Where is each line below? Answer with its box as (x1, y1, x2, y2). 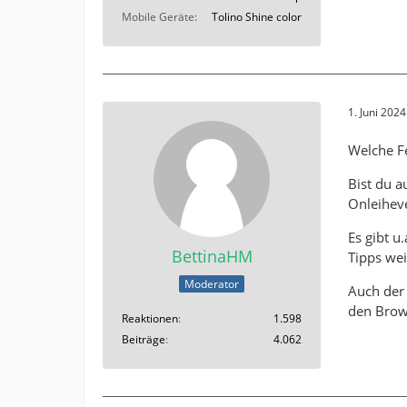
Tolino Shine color (212, 9, 302, 25)
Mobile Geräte (122, 9, 194, 25)
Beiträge (122, 331, 165, 347)
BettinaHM (171, 245, 253, 268)
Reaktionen (122, 310, 178, 326)
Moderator (184, 275, 239, 292)
